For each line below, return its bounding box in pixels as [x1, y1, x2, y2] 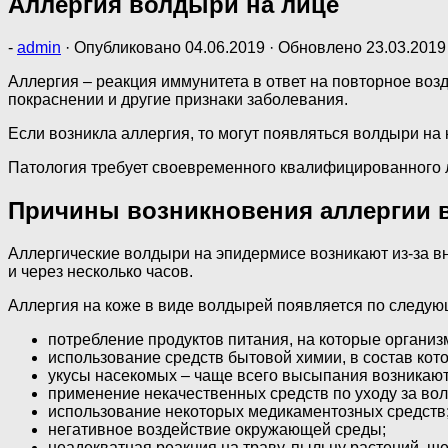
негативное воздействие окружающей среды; [48, 420, 386, 438]
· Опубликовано [65, 38, 185, 56]
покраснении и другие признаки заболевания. [8, 90, 348, 108]
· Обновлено [265, 38, 366, 56]
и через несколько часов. [8, 262, 193, 280]
